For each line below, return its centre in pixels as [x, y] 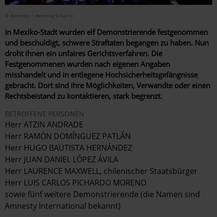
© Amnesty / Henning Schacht [39, 16]
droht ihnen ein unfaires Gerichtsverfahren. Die [84, 54]
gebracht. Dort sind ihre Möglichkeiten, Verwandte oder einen [108, 85]
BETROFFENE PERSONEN [45, 114]
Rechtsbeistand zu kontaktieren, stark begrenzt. [84, 96]
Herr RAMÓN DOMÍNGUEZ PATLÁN [68, 136]
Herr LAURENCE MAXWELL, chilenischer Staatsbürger [101, 171]
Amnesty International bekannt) [63, 206]
